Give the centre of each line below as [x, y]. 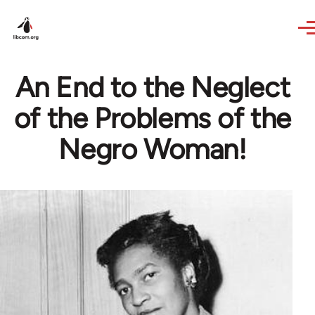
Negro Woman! [153, 149]
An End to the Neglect [153, 87]
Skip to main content [67, 9]
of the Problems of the [153, 118]
